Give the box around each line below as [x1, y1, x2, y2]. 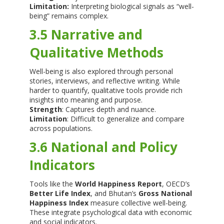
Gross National [138, 188, 192, 198]
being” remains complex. [29, 11, 108, 21]
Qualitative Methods [29, 43, 163, 62]
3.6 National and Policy [29, 138, 177, 156]
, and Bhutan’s [90, 188, 138, 198]
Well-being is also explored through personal [29, 66, 173, 76]
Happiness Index [29, 198, 88, 208]
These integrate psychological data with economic [29, 207, 192, 217]
